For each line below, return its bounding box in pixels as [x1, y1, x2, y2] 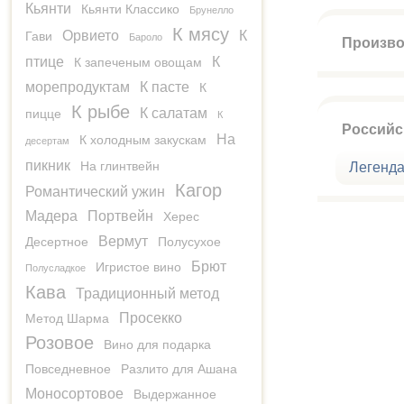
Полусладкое [25, 262, 86, 273]
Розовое [25, 333, 94, 353]
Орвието [62, 28, 119, 43]
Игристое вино [96, 260, 181, 274]
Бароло [129, 32, 162, 42]
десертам [25, 135, 69, 146]
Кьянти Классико [81, 2, 179, 16]
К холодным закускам [79, 133, 207, 147]
